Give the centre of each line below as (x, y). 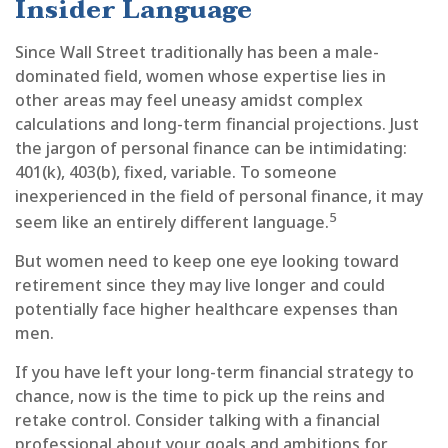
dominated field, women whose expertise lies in (200, 75)
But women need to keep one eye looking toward (207, 261)
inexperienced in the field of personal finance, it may (219, 195)
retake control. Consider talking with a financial (197, 420)
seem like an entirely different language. (172, 222)
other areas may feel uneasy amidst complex (189, 99)
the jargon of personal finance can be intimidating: (211, 147)
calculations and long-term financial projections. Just (217, 123)
